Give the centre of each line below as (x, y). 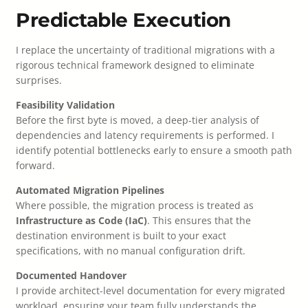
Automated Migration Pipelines (90, 190)
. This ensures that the (199, 221)
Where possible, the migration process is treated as (135, 206)
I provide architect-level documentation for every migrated (151, 291)
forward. (35, 166)
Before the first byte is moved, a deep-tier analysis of (137, 120)
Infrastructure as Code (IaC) (81, 221)
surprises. (39, 80)
